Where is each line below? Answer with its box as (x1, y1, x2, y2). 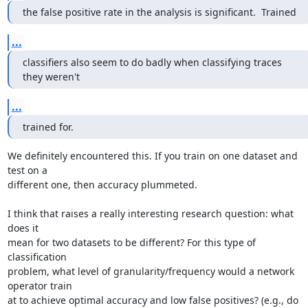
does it (7, 221, 38, 234)
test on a (7, 164, 47, 177)
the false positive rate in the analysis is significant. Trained (22, 5, 296, 19)
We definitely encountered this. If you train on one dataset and (7, 149, 298, 162)
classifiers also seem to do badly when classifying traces (22, 56, 282, 69)
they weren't (22, 70, 80, 83)
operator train (7, 279, 72, 292)
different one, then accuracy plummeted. (7, 178, 197, 191)
